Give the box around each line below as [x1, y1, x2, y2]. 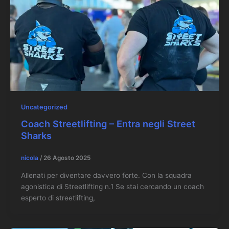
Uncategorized [20, 103, 67, 111]
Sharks [20, 129, 52, 141]
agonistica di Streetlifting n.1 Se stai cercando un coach [20, 182, 204, 191]
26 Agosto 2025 [43, 154, 90, 162]
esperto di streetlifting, [20, 193, 95, 202]
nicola [20, 154, 40, 162]
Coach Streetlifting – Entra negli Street [20, 118, 195, 129]
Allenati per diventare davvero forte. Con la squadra [20, 171, 192, 179]
